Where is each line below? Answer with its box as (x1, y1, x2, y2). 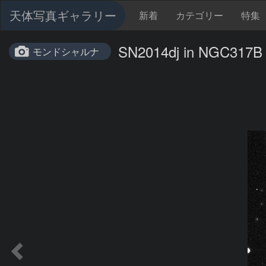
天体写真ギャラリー (9, 7, 116, 24)
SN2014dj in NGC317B (118, 41, 262, 62)
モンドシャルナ (33, 45, 99, 58)
